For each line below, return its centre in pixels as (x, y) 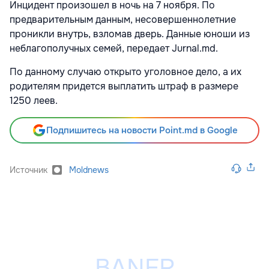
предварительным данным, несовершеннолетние (123, 19)
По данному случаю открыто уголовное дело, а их (125, 71)
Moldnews (89, 170)
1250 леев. (34, 100)
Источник (29, 170)
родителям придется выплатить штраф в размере (124, 86)
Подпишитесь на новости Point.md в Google (142, 130)
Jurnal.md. (195, 48)
